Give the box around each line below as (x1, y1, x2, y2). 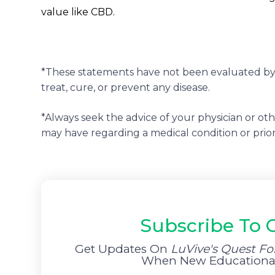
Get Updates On (74, 242, 171, 257)
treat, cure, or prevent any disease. (41, 82, 211, 94)
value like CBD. (41, 6, 118, 18)
